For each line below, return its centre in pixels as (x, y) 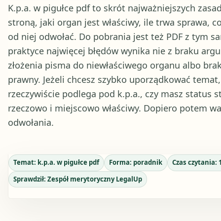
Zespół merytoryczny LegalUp (94, 179)
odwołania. (31, 122)
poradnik (147, 163)
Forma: (121, 163)
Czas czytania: (195, 163)
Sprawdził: (30, 179)
